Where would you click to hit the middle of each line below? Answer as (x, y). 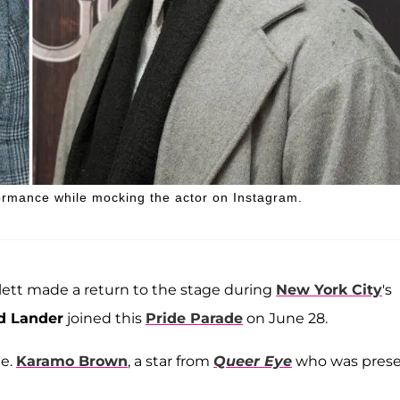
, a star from (171, 361)
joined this (104, 318)
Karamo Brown (72, 361)
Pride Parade (194, 318)
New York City (329, 289)
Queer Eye (253, 361)
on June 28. (285, 318)
